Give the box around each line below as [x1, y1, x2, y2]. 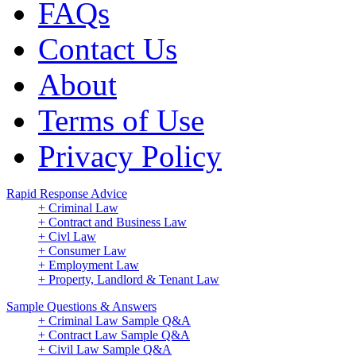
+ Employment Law [38, 257, 139, 272]
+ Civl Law [38, 229, 96, 243]
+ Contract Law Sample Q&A [38, 327, 190, 342]
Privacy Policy [38, 138, 222, 173]
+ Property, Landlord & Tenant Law [38, 272, 219, 286]
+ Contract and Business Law [38, 215, 187, 229]
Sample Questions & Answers [6, 299, 157, 313]
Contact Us [38, 31, 177, 66]
